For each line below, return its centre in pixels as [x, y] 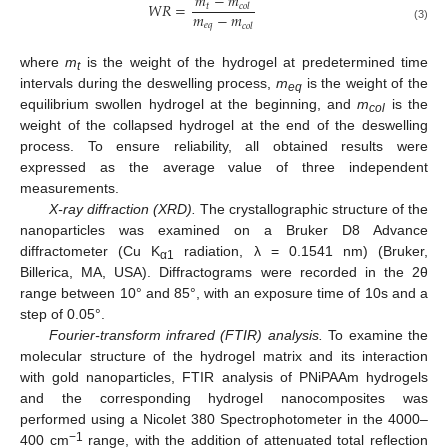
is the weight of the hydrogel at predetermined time [254, 61]
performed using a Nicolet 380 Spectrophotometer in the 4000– [224, 418]
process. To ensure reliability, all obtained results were [224, 145]
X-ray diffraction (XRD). [122, 208]
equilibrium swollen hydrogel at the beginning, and [189, 103]
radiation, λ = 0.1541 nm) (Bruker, [301, 250]
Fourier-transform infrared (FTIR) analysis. [185, 334]
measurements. [69, 187]
